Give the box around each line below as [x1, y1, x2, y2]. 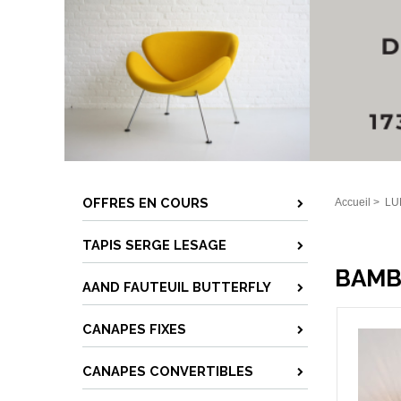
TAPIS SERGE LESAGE [82, 237, 226, 252]
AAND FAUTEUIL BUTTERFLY [82, 279, 271, 294]
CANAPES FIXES [82, 321, 186, 337]
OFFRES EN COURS [82, 195, 209, 210]
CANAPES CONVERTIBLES [82, 363, 253, 379]
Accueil [335, 196, 371, 209]
